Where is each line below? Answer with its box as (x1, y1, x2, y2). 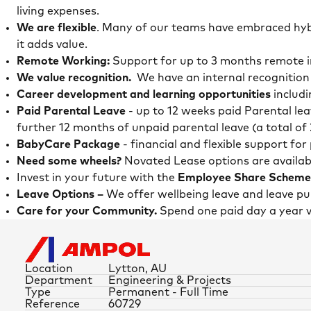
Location (25, 263, 73, 274)
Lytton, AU (108, 263, 167, 274)
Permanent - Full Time (108, 287, 228, 298)
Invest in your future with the (17, 172, 178, 183)
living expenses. (17, 6, 99, 17)
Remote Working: (17, 56, 112, 67)
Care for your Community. (17, 205, 160, 217)
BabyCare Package (17, 139, 123, 150)
